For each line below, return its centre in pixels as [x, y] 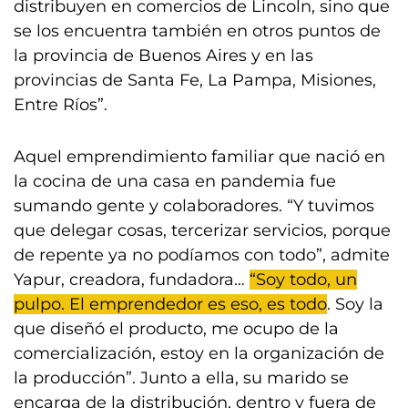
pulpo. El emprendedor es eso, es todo [170, 304]
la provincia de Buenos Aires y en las [163, 56]
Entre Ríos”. [61, 105]
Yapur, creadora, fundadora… [132, 280]
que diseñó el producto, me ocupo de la [176, 329]
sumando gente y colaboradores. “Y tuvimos [194, 206]
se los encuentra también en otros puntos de [197, 31]
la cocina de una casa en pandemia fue [175, 181]
